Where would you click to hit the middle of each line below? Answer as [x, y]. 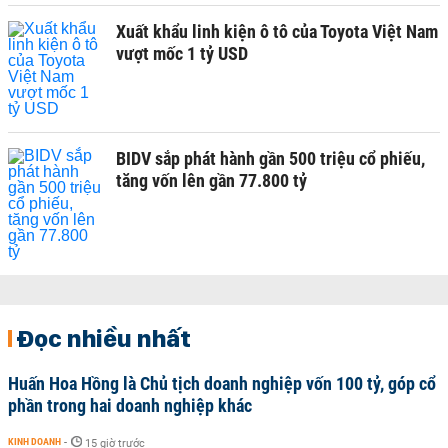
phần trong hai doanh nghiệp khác [130, 405]
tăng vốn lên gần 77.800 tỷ [211, 180]
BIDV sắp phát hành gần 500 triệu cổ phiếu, [270, 158]
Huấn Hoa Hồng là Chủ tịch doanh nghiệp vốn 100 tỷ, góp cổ [222, 383]
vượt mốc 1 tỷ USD [182, 53]
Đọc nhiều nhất [103, 338]
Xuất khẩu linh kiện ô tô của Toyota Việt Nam [277, 31]
